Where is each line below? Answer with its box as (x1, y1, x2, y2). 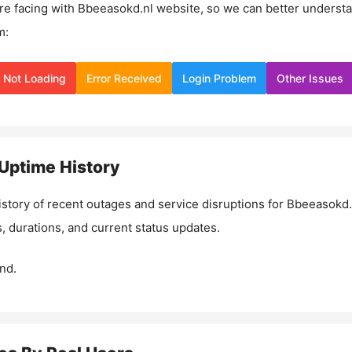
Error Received (86, 71, 162, 85)
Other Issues (277, 71, 343, 85)
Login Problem (182, 71, 256, 85)
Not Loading (3, 71, 66, 85)
